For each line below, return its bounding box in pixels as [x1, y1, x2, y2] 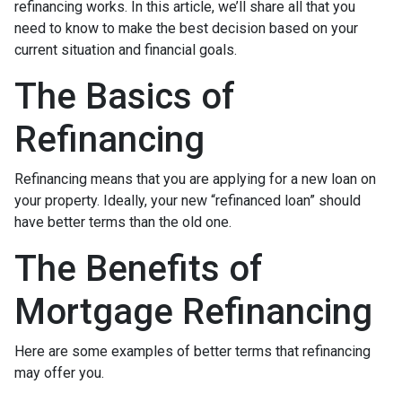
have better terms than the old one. [14, 213, 232, 231]
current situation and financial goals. [14, 40, 237, 58]
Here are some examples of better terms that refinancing [14, 342, 371, 360]
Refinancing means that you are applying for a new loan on [14, 170, 376, 188]
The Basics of [14, 74, 235, 118]
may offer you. [14, 363, 108, 381]
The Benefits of [14, 247, 263, 290]
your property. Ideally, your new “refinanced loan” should [14, 191, 361, 209]
